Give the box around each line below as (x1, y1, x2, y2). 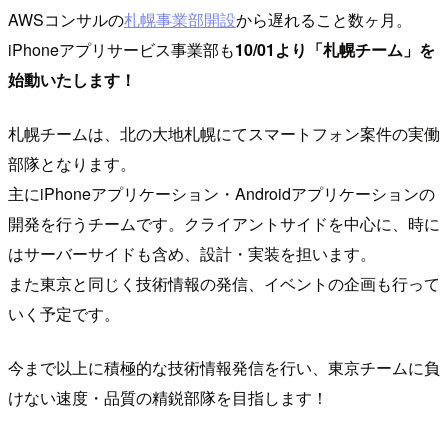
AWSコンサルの (8, 8, 124, 32)
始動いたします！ (8, 68, 136, 92)
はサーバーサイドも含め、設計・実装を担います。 (8, 242, 376, 266)
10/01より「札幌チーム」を (235, 38, 435, 62)
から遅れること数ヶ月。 (236, 8, 412, 32)
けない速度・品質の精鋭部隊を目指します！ (8, 386, 328, 410)
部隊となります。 (8, 152, 136, 176)
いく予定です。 (8, 302, 120, 326)
